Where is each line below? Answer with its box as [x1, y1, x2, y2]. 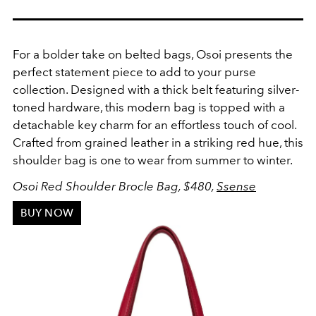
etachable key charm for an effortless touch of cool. [20, 118, 296, 133]
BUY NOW [20, 207, 73, 220]
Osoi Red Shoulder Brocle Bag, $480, [13, 179, 217, 194]
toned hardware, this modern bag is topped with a [13, 100, 285, 115]
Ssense [217, 179, 256, 194]
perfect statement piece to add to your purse [13, 65, 256, 80]
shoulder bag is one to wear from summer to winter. [13, 153, 293, 168]
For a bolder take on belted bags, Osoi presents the [13, 47, 293, 62]
